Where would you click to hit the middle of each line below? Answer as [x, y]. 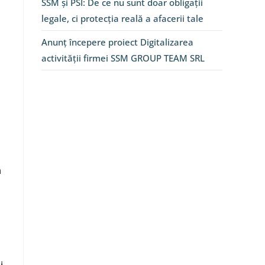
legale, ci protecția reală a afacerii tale [122, 18]
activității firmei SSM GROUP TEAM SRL [123, 58]
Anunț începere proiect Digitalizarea [117, 42]
